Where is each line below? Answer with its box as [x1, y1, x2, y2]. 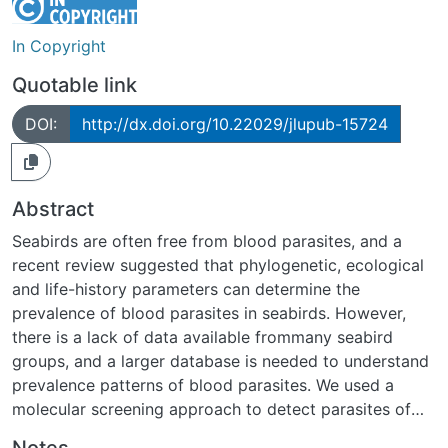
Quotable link [12, 72, 137, 97]
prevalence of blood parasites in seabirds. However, [12, 302, 406, 323]
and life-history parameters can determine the [12, 278, 360, 299]
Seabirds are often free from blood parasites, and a [12, 230, 402, 251]
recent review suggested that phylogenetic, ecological [12, 254, 424, 275]
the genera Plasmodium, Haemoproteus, [12, 422, 315, 443]
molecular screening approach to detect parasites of [12, 398, 411, 419]
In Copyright [12, 35, 106, 56]
